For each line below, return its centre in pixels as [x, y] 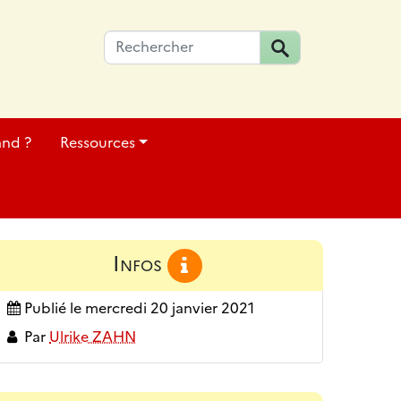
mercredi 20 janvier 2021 [170, 309]
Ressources [98, 143]
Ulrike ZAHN [93, 337]
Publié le [53, 309]
